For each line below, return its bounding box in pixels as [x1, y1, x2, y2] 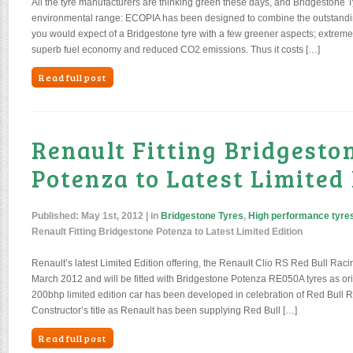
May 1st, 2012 [81, 210, 143, 221]
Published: [32, 210, 81, 221]
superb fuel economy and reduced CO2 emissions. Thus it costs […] [32, 44, 320, 55]
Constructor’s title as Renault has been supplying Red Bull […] [32, 305, 297, 316]
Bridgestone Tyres [161, 210, 243, 221]
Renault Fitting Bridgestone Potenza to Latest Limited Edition [32, 226, 303, 237]
